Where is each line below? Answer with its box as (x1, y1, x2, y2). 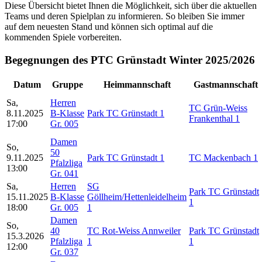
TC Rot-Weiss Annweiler (87, 225, 181, 236)
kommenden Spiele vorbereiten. (5, 32, 122, 43)
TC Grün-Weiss (189, 102, 247, 113)
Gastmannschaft (193, 79, 258, 89)
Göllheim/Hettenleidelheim (87, 191, 187, 202)
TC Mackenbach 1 (189, 152, 258, 163)
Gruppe (52, 79, 83, 89)
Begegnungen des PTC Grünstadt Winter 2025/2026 (5, 53, 255, 66)
